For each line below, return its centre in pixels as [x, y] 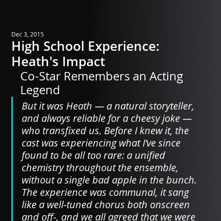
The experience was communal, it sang [106, 192]
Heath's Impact [58, 61]
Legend [40, 90]
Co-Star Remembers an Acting [103, 76]
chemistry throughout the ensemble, [101, 167]
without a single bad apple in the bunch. [110, 180]
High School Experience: [85, 46]
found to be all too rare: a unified [94, 155]
